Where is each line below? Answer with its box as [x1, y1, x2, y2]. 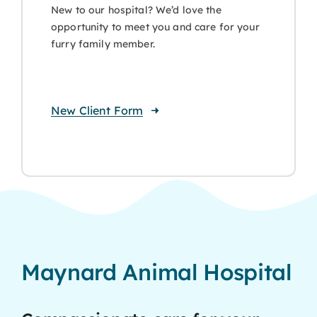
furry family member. [51, 37, 155, 50]
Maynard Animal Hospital [21, 258, 292, 286]
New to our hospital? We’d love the [51, 3, 221, 16]
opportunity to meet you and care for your [51, 20, 260, 33]
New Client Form [51, 103, 144, 117]
